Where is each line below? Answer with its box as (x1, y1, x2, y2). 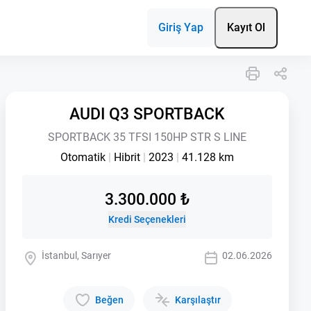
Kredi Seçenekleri (108, 214, 186, 225)
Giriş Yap (158, 21, 203, 34)
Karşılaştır (174, 294, 221, 305)
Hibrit (114, 151, 143, 164)
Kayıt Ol (227, 21, 265, 34)
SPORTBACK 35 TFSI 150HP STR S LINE (48, 131, 246, 144)
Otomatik (60, 151, 108, 164)
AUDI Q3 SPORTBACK (69, 105, 225, 124)
